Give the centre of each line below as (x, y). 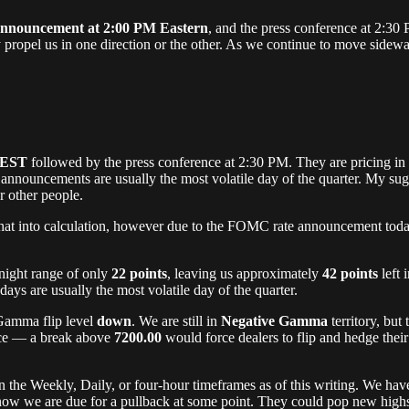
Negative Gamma (274, 321)
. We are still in (176, 321)
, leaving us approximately (245, 274)
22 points (139, 274)
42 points (350, 274)
